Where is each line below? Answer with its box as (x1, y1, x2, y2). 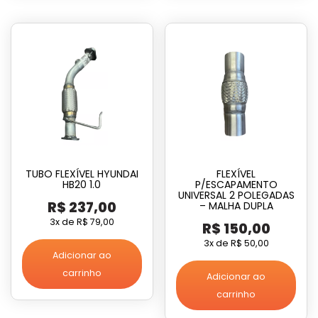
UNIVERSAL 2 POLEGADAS (177, 187, 295, 202)
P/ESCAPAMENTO (194, 177, 278, 192)
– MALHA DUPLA (199, 198, 273, 213)
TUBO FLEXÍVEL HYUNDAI (25, 166, 138, 181)
